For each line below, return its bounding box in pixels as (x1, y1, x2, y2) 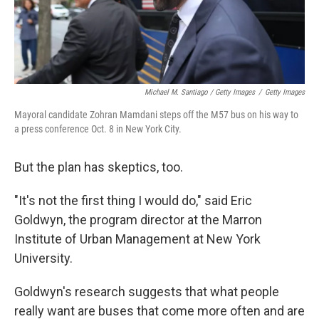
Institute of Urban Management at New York (14, 231, 261, 246)
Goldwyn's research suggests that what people (14, 284, 279, 299)
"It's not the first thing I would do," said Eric (14, 193, 252, 208)
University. (14, 251, 73, 266)
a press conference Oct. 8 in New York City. (14, 123, 182, 135)
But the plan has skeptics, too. (14, 159, 183, 174)
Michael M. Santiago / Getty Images (145, 88, 255, 97)
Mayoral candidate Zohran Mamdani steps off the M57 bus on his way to (14, 109, 298, 120)
